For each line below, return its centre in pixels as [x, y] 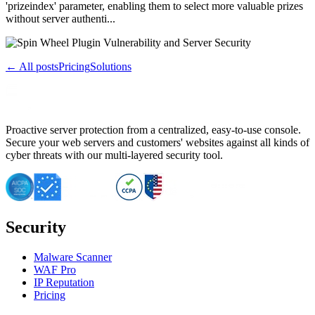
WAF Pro [55, 269]
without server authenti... [60, 18]
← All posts [32, 66]
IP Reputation [64, 282]
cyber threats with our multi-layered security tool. [114, 155]
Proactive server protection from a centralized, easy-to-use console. [153, 129]
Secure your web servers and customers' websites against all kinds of [157, 142]
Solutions [111, 66]
